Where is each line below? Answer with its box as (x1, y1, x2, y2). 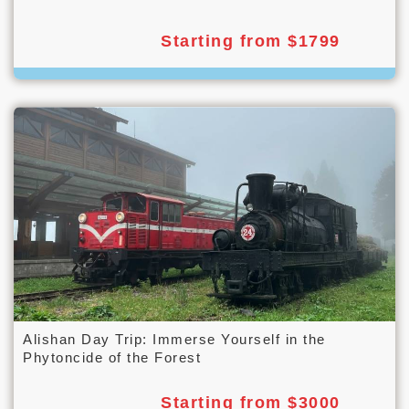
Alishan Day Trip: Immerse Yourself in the (23, 331, 326, 348)
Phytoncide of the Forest (23, 350, 201, 366)
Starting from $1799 (161, 32, 341, 51)
